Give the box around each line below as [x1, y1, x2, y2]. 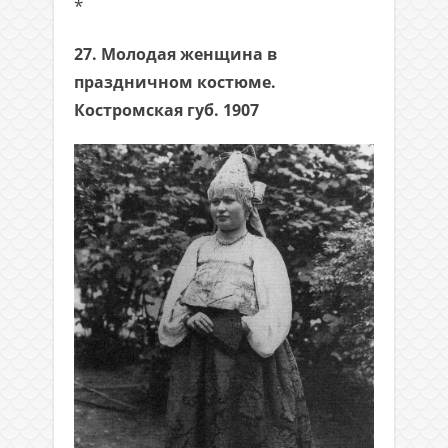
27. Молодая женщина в [74, 43, 277, 66]
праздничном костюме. [74, 71, 276, 94]
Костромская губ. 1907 [74, 99, 259, 122]
